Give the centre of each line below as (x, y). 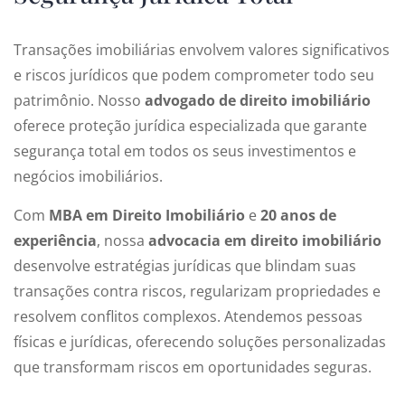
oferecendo (175, 342)
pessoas (334, 316)
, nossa (122, 240)
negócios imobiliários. (88, 176)
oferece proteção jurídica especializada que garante (190, 126)
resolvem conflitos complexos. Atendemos (160, 316)
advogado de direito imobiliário (258, 100)
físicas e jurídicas (71, 342)
